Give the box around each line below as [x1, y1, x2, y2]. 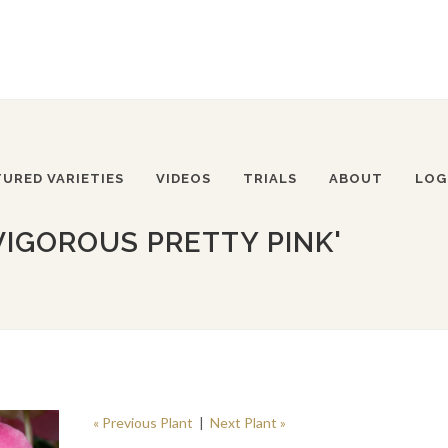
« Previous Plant [92, 414, 193, 431]
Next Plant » [209, 414, 286, 431]
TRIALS [243, 171, 297, 186]
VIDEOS [156, 171, 211, 186]
